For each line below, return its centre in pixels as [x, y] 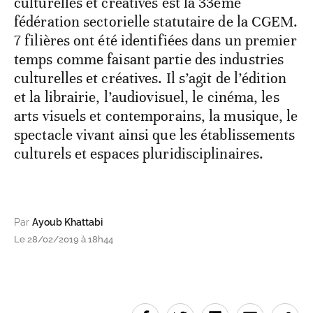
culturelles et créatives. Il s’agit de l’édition [150, 78]
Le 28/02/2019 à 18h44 [64, 239]
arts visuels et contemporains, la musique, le [156, 116]
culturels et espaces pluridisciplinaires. [139, 153]
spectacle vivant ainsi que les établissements [155, 134]
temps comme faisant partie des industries [149, 59]
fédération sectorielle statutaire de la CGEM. [156, 21]
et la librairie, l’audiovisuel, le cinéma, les [147, 97]
